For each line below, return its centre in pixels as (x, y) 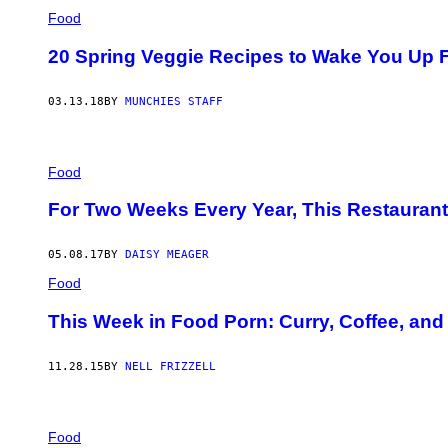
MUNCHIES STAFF (174, 101)
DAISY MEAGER (167, 255)
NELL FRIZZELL (170, 366)
